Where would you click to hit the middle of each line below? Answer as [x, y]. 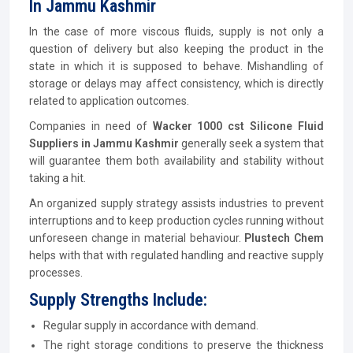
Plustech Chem [284, 238]
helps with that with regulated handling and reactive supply [176, 255]
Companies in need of [91, 126]
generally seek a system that [253, 143]
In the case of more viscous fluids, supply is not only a [176, 32]
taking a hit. [58, 178]
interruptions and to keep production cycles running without [176, 221]
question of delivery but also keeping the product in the [176, 49]
